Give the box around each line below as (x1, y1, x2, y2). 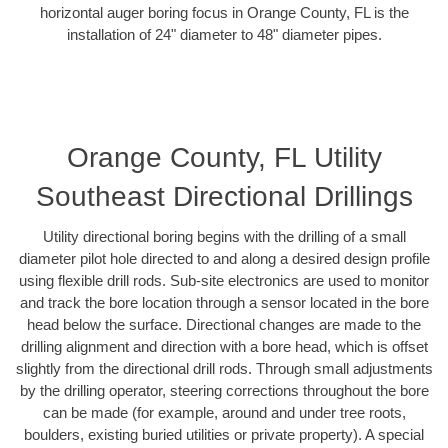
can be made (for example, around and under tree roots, (42, 404, 406, 422)
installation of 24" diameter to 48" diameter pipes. (66, 25, 382, 43)
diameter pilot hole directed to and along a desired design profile (18, 250, 430, 268)
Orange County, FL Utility (66, 142, 382, 174)
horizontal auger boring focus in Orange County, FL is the (39, 3, 409, 21)
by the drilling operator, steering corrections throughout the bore (19, 382, 429, 400)
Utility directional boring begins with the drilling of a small (42, 228, 406, 246)
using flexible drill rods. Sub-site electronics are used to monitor (19, 272, 429, 290)
